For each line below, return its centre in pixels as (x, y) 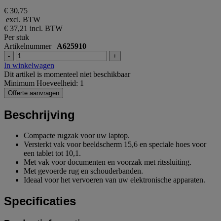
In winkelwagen (29, 65)
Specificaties (40, 201)
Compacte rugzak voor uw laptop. (77, 136)
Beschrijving (39, 114)
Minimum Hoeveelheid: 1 (44, 83)
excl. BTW (22, 19)
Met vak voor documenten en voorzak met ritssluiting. (108, 162)
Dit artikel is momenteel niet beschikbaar (67, 74)
